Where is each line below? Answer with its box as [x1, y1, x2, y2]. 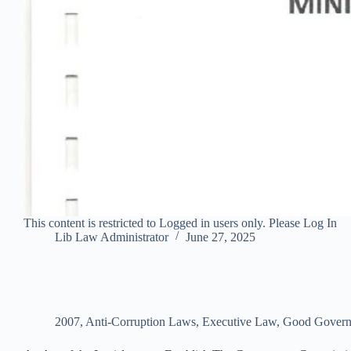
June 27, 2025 [186, 230, 255, 244]
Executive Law [202, 314, 277, 328]
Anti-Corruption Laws [85, 314, 196, 328]
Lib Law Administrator [55, 230, 168, 244]
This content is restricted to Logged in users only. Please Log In [24, 215, 337, 230]
